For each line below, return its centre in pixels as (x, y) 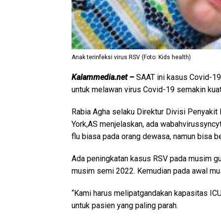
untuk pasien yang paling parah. (125, 206)
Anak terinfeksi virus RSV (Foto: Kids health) (131, 57)
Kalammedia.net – (104, 77)
